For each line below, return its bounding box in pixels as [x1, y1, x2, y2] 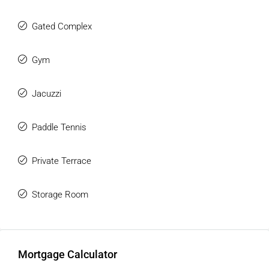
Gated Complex [32, 21, 92, 32]
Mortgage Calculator [18, 248, 117, 261]
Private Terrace [32, 156, 91, 166]
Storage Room [32, 189, 88, 200]
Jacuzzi [32, 88, 61, 99]
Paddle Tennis [32, 122, 86, 133]
